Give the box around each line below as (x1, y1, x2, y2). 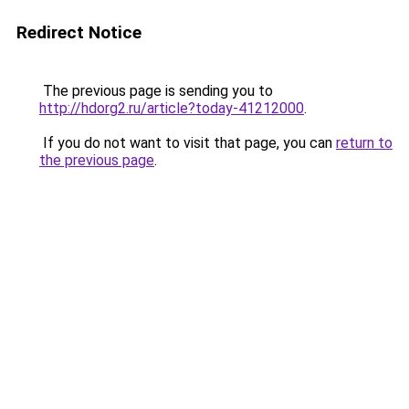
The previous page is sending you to (39, 82, 273, 100)
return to (336, 134, 393, 152)
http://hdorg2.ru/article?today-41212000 (39, 100, 304, 117)
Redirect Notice (16, 22, 142, 43)
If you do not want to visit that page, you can (39, 134, 336, 152)
